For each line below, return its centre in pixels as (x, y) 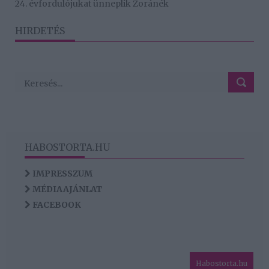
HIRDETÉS (40, 30)
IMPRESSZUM (62, 173)
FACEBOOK (56, 204)
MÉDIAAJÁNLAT (66, 189)
